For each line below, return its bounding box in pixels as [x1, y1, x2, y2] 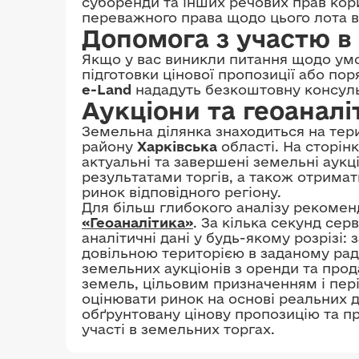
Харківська [137, 139, 217, 154]
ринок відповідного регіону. [82, 184, 281, 200]
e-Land [82, 82, 131, 97]
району [82, 139, 137, 154]
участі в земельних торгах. [82, 321, 275, 337]
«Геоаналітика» [82, 215, 193, 230]
